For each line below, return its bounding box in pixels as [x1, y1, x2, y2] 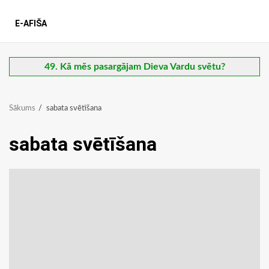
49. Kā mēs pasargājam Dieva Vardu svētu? [44, 62, 225, 72]
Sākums [9, 104, 35, 113]
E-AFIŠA [15, 19, 47, 29]
